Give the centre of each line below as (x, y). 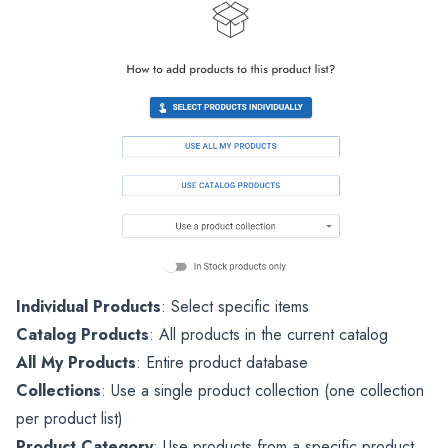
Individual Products (88, 306)
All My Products (76, 362)
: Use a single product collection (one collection (262, 390)
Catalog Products (82, 334)
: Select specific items (235, 306)
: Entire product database (222, 362)
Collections (58, 390)
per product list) (69, 418)
